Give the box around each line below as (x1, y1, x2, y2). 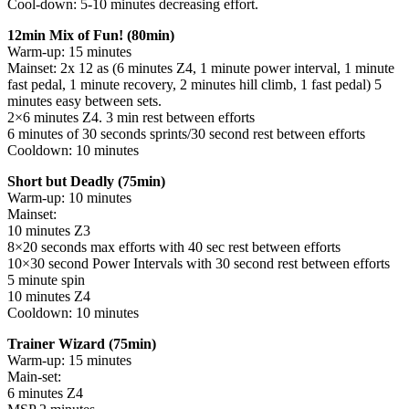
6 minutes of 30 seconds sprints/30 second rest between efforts (7, 125, 365, 142)
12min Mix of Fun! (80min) (7, 26, 174, 43)
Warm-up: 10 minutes (7, 189, 131, 205)
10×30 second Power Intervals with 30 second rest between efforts (7, 255, 390, 271)
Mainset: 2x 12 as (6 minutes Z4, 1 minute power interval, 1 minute (7, 59, 394, 76)
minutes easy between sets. (7, 92, 162, 109)
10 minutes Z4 (7, 288, 90, 304)
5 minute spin (7, 271, 85, 288)
